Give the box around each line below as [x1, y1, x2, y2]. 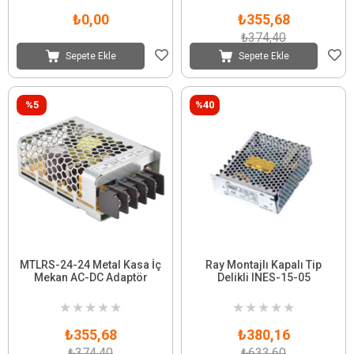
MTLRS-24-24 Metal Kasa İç [20, 258, 161, 271]
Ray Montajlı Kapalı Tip [205, 258, 322, 271]
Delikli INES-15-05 [217, 270, 311, 284]
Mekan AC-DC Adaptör [33, 270, 148, 284]
